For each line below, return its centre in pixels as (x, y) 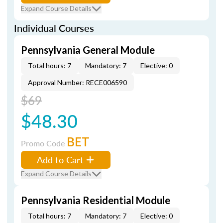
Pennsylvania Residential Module (96, 200)
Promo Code (44, 143)
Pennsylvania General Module (88, 50)
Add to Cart (60, 160)
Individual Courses (54, 28)
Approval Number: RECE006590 (77, 82)
